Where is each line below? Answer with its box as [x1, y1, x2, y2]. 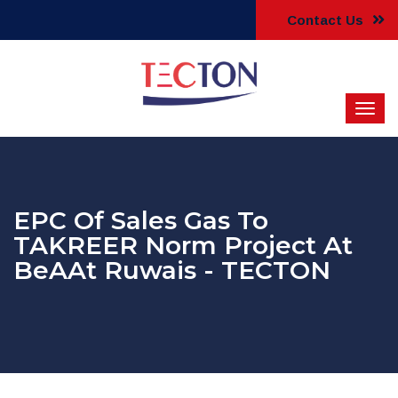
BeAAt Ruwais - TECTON [13, 255, 330, 285]
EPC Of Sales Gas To [13, 205, 268, 235]
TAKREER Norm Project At [13, 230, 353, 260]
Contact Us [287, 12, 367, 28]
